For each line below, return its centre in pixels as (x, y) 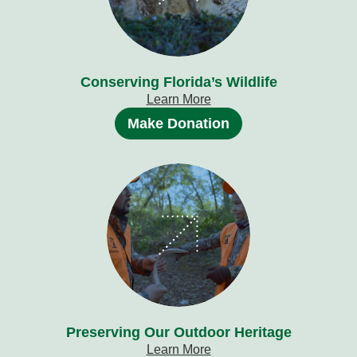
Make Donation (178, 124)
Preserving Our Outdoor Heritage (178, 333)
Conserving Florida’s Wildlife (178, 82)
